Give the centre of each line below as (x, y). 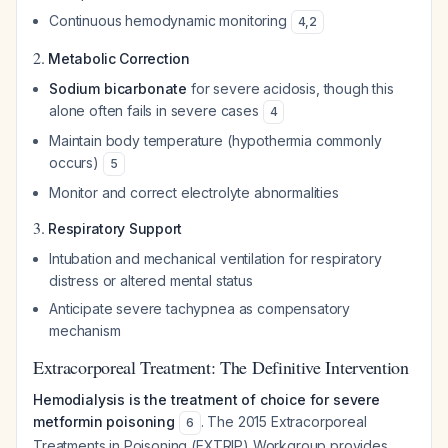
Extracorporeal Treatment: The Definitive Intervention (221, 367)
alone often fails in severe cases (156, 110)
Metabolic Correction (119, 58)
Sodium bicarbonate (118, 88)
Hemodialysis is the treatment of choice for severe (206, 399)
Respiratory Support (115, 228)
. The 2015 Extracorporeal (283, 421)
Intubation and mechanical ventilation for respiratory (215, 258)
